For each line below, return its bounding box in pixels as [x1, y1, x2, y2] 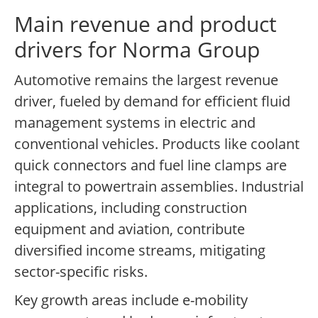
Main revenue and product [14, 9, 277, 39]
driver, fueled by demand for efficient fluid [14, 92, 290, 111]
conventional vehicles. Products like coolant [14, 134, 300, 154]
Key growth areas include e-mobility [14, 290, 248, 310]
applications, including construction [14, 198, 247, 218]
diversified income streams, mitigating [14, 241, 265, 261]
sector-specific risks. [14, 262, 148, 282]
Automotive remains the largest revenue [14, 70, 278, 90]
